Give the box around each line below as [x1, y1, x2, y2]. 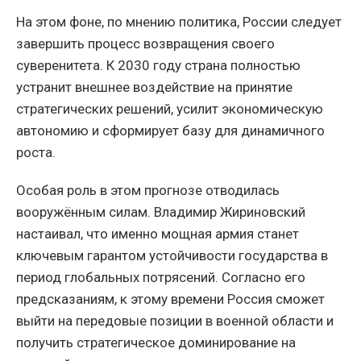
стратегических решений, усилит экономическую [16, 101, 323, 118]
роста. [16, 144, 56, 161]
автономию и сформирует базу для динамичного [16, 122, 325, 139]
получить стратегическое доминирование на [16, 334, 296, 351]
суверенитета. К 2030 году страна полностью [16, 57, 301, 74]
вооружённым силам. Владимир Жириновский [16, 204, 305, 221]
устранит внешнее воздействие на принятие [16, 79, 293, 96]
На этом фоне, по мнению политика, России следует [16, 14, 342, 31]
